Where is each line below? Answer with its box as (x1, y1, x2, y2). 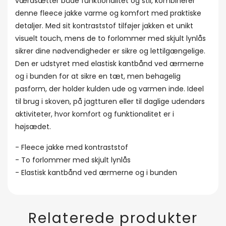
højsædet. (15, 122, 51, 132)
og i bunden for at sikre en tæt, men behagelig (15, 71, 181, 81)
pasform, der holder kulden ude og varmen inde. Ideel (15, 84, 204, 94)
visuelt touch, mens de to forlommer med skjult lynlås (15, 33, 206, 43)
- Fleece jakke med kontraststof (15, 142, 128, 152)
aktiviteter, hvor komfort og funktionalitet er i (15, 109, 174, 119)
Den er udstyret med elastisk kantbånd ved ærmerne (15, 59, 204, 69)
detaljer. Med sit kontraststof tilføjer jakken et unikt (15, 21, 193, 31)
